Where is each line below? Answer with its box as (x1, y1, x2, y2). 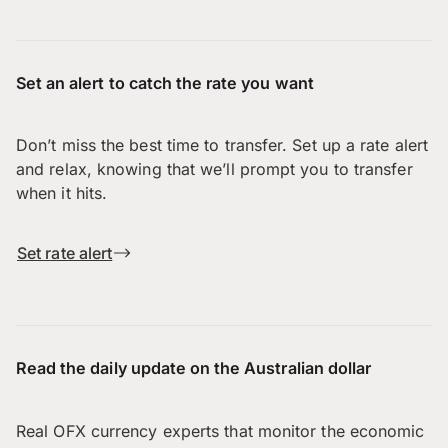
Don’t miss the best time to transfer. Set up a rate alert (16, 135, 429, 156)
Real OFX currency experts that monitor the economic (16, 420, 425, 441)
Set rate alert (17, 243, 113, 264)
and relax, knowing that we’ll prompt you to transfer (16, 159, 413, 180)
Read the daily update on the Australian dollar (16, 358, 372, 379)
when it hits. (16, 183, 108, 204)
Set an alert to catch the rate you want (16, 73, 314, 94)
